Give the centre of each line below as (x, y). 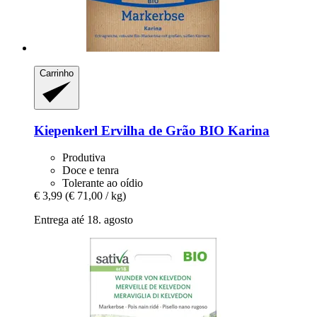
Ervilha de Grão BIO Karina (184, 130)
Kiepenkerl (66, 130)
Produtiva (84, 158)
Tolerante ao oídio (103, 183)
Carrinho (57, 74)
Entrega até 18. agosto (83, 220)
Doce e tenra (91, 171)
